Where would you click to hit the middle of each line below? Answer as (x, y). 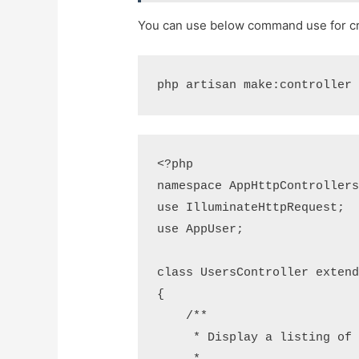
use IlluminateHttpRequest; (251, 208)
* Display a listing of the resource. (175, 338)
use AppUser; (201, 230)
